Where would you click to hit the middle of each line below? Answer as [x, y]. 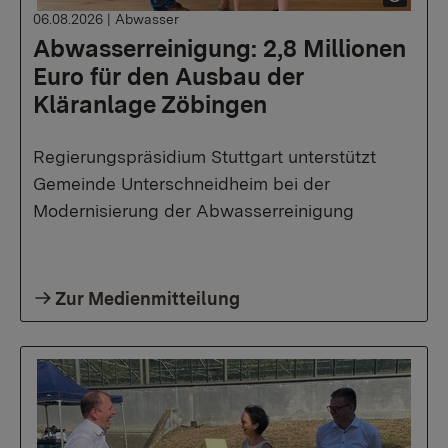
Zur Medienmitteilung [148, 298]
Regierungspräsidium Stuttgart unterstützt [204, 156]
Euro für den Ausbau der [168, 76]
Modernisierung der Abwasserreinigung [193, 210]
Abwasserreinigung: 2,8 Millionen [219, 48]
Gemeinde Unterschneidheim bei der [181, 183]
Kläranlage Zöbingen [150, 104]
